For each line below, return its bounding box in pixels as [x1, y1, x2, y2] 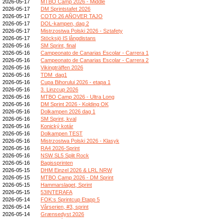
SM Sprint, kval [41, 115, 76, 122]
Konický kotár [41, 123, 73, 129]
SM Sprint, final [41, 42, 76, 48]
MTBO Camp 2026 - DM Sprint [41, 174, 113, 180]
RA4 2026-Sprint [41, 145, 80, 151]
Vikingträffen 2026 [41, 64, 83, 70]
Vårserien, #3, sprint [41, 203, 88, 210]
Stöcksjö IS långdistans [41, 35, 96, 41]
